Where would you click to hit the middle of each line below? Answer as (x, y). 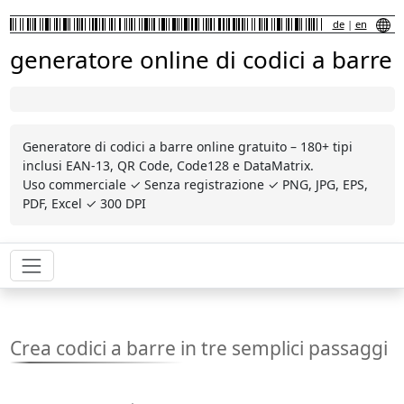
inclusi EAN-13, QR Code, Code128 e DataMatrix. (168, 165)
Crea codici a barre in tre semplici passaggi (198, 349)
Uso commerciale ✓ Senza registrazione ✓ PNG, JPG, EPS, (195, 184)
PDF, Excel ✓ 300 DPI (84, 203)
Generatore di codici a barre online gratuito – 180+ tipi (187, 147)
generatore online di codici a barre (201, 60)
